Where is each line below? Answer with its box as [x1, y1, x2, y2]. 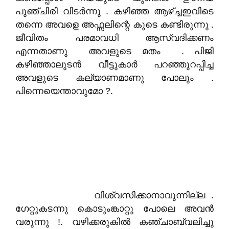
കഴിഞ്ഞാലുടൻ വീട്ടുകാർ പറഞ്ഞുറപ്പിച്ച [15, 59, 214, 70]
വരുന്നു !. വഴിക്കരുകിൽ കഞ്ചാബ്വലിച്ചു [15, 217, 214, 227]
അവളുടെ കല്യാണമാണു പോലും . [15, 73, 214, 83]
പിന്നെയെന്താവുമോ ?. [15, 86, 113, 96]
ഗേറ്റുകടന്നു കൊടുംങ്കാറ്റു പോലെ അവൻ [15, 203, 214, 214]
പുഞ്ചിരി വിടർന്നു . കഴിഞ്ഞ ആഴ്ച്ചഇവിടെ [15, 6, 214, 16]
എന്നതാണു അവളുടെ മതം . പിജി [15, 46, 214, 56]
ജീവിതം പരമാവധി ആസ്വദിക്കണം [15, 33, 214, 43]
